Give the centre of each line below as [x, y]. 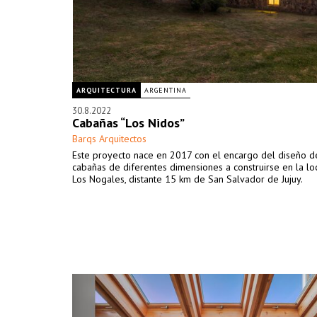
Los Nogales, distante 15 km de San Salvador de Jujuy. [188, 179]
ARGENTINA [166, 90]
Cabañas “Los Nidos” [128, 123]
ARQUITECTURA [106, 90]
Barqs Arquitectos [109, 139]
